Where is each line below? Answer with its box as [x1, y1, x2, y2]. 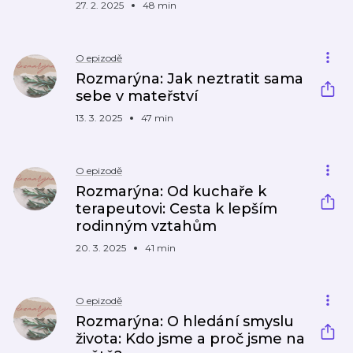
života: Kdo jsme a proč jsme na [76, 330, 305, 347]
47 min [141, 112, 173, 124]
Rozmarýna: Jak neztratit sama [76, 70, 303, 87]
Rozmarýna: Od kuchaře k [76, 183, 266, 200]
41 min [145, 242, 176, 254]
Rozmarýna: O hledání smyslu [76, 313, 294, 330]
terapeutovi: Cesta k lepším [76, 200, 277, 217]
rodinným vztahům [76, 217, 217, 235]
